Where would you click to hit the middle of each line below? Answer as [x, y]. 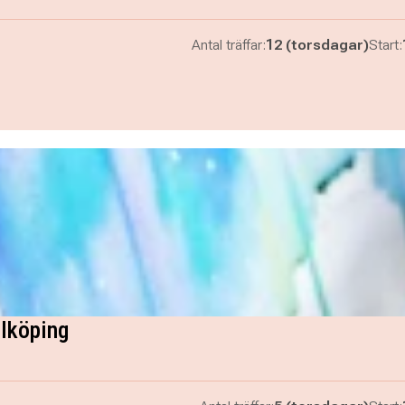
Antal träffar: [228, 45]
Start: [385, 45]
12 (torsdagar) [317, 45]
